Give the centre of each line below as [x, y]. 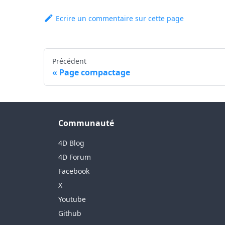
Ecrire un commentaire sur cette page [120, 19]
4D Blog [71, 143]
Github [70, 213]
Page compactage [95, 73]
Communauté [86, 123]
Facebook [74, 171]
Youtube [72, 199]
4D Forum [75, 157]
